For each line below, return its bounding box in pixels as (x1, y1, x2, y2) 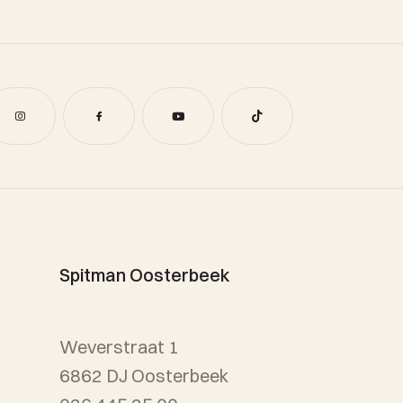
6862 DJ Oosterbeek (59, 364, 228, 387)
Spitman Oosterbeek (59, 264, 230, 286)
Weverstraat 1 (59, 336, 190, 358)
